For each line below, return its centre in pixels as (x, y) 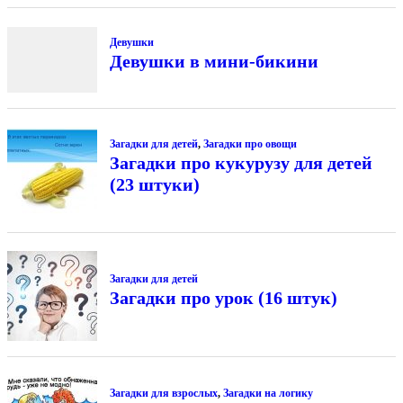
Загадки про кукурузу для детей (241, 162)
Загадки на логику (268, 393)
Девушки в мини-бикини (214, 61)
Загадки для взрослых (163, 393)
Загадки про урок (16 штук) (223, 298)
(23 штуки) (154, 184)
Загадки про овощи (250, 143)
